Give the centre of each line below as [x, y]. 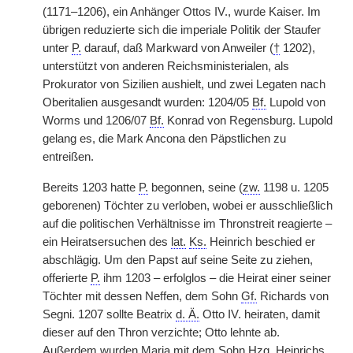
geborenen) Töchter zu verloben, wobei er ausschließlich [188, 206]
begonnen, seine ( [195, 188]
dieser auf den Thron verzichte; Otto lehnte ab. [161, 333]
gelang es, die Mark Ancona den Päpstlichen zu [164, 139]
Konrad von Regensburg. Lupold [248, 121]
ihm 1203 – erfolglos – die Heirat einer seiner [216, 278]
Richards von [293, 296]
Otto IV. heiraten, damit [260, 314]
